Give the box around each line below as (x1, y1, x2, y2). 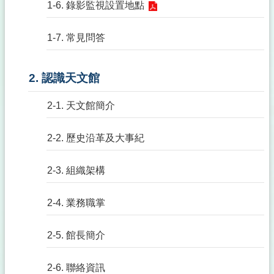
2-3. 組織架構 (47, 165, 105, 176)
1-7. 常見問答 (47, 32, 105, 43)
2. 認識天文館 (29, 72, 100, 84)
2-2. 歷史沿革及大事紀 (47, 133, 144, 143)
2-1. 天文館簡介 (47, 100, 115, 111)
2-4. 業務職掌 (47, 198, 105, 208)
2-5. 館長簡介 (47, 230, 105, 240)
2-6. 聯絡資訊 (47, 262, 105, 273)
